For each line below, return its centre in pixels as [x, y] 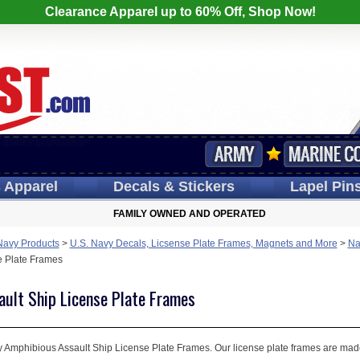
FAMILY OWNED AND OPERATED [190, 214]
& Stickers [197, 186]
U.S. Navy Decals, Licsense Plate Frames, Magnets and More [203, 243]
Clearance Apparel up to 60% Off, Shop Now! [180, 12]
